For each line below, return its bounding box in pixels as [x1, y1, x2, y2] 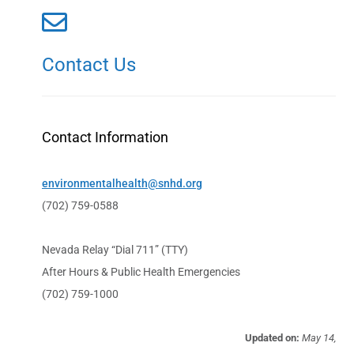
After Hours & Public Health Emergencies [41, 265, 240, 279]
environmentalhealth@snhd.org [41, 177, 202, 190]
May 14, [302, 332, 336, 345]
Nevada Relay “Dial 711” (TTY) [41, 243, 188, 257]
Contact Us [41, 54, 136, 77]
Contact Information [41, 129, 168, 146]
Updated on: [245, 332, 299, 345]
